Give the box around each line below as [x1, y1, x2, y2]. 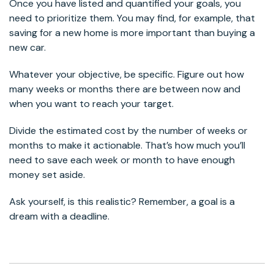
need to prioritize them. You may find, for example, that [9, 11, 255, 24]
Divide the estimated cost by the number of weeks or [9, 124, 248, 137]
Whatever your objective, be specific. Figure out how [9, 67, 244, 81]
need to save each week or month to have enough [9, 153, 235, 166]
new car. [9, 40, 46, 54]
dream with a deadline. [9, 209, 109, 223]
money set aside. [9, 168, 85, 181]
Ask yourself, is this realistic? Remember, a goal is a [9, 194, 235, 208]
